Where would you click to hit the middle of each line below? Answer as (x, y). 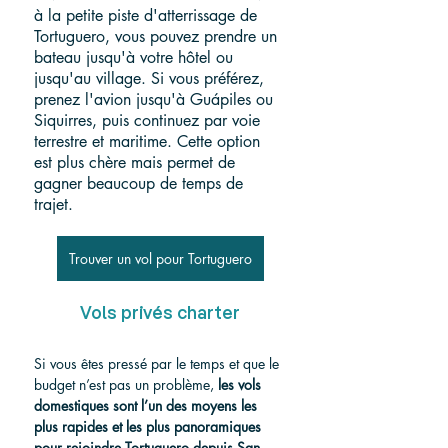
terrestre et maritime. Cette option (149, 142)
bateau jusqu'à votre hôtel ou (136, 58)
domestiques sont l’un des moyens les (147, 406)
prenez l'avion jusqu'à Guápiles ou (156, 100)
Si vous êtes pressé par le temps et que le (158, 364)
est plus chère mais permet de (137, 163)
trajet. (53, 205)
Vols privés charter (160, 314)
